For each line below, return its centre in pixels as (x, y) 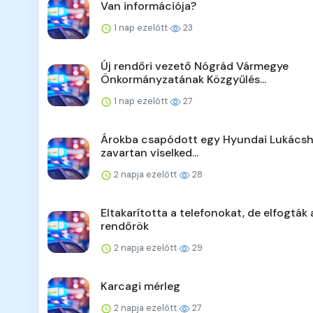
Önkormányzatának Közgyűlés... (183, 80)
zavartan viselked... (150, 153)
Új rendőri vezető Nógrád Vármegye (195, 66)
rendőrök (125, 226)
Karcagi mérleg (140, 286)
